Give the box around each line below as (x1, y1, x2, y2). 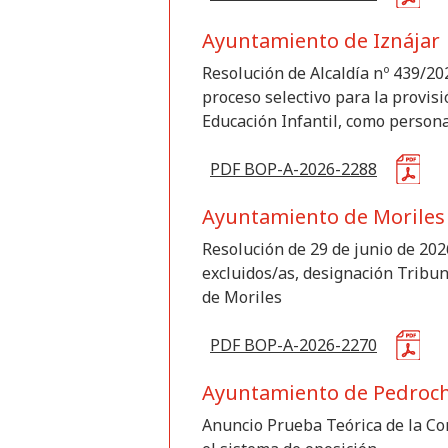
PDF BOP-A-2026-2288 (210, 158, 377, 180)
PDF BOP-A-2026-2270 (210, 334, 377, 356)
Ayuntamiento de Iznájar (202, 27, 440, 54)
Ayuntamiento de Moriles (202, 203, 445, 230)
